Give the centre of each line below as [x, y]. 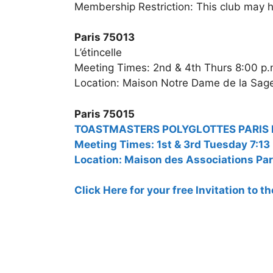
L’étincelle [98, 53]
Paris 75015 [105, 114]
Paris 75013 [105, 37]
